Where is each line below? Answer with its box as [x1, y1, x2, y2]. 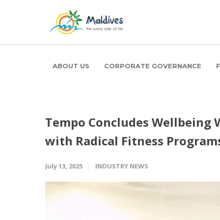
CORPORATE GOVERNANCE [104, 62, 201, 70]
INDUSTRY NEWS [95, 162, 148, 170]
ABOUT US [53, 62, 89, 70]
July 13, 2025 [45, 162, 82, 170]
